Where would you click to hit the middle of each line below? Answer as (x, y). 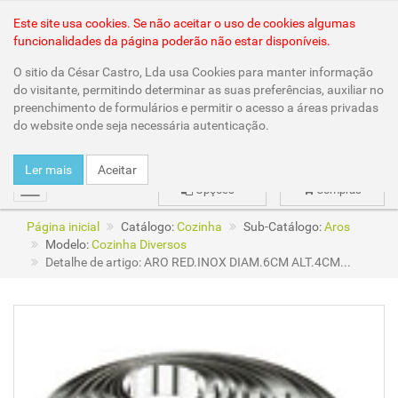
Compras (338, 189)
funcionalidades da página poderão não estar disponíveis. (172, 41)
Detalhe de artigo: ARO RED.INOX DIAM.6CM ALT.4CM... (197, 262)
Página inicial (63, 226)
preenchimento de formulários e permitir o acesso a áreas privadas (196, 107)
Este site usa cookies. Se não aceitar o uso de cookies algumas (184, 23)
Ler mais (48, 170)
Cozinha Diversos (139, 244)
